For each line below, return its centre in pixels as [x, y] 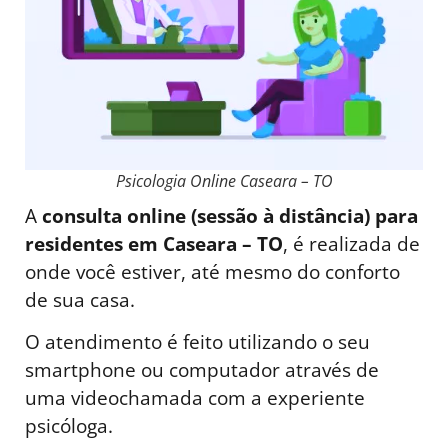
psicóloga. [69, 426]
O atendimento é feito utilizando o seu [197, 342]
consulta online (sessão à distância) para [230, 215]
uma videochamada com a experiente [195, 398]
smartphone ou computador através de [202, 370]
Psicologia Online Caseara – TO [224, 180]
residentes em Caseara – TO [154, 243]
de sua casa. [80, 299]
